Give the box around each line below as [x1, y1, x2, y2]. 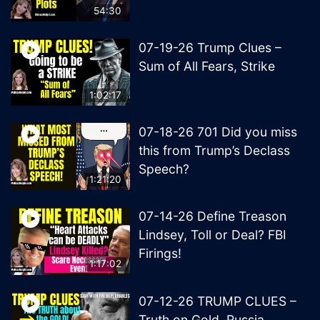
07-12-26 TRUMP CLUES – [139, 293, 297, 309]
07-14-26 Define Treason [139, 209, 287, 224]
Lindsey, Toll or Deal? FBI [139, 227, 287, 243]
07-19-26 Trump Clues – [139, 40, 282, 56]
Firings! [139, 246, 182, 261]
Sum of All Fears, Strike [139, 59, 276, 74]
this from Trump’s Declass [139, 143, 291, 159]
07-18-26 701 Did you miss [139, 124, 298, 140]
